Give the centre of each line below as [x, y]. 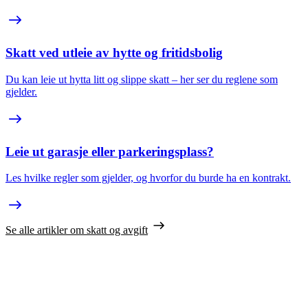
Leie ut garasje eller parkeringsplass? [110, 151]
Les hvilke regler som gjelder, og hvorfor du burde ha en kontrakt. [148, 178]
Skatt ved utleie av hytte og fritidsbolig [114, 53]
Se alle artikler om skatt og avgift [77, 230]
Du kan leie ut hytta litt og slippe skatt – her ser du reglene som [142, 79]
